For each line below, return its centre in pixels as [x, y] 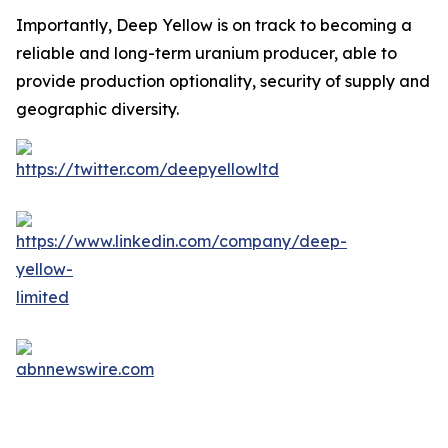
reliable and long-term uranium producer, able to [206, 53]
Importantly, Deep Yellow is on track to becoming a [214, 25]
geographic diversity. [97, 109]
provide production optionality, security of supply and [223, 81]
